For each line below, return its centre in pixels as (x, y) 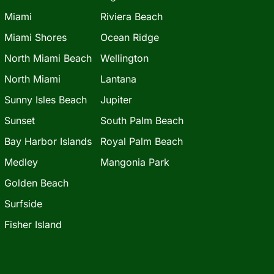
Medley (21, 162)
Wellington (124, 58)
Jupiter (116, 99)
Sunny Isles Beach (46, 99)
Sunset (20, 120)
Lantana (118, 79)
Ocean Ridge (129, 37)
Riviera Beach (131, 16)
